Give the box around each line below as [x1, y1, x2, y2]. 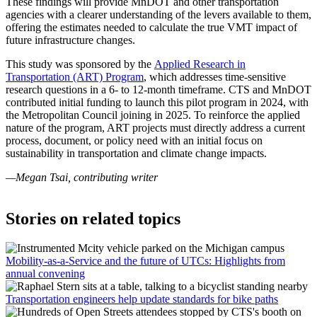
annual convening [6, 267, 85, 280]
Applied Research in [154, 57, 246, 70]
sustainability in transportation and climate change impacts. [6, 146, 267, 159]
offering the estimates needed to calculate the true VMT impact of [6, 21, 297, 33]
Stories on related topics [6, 209, 180, 228]
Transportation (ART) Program [6, 70, 144, 83]
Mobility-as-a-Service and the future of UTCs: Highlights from [6, 255, 285, 267]
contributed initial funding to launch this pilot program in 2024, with [6, 96, 309, 108]
